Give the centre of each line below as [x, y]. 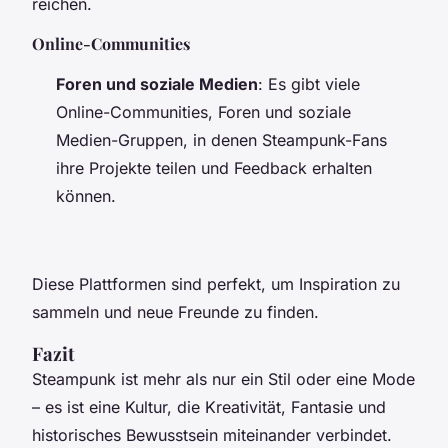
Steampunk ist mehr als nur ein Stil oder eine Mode [223, 378]
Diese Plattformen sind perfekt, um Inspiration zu [216, 283]
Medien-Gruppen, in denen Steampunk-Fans [221, 139]
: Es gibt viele [309, 83]
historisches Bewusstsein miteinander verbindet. [212, 434]
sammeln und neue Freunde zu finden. [175, 311]
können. [86, 195]
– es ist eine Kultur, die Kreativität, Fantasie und [209, 406]
